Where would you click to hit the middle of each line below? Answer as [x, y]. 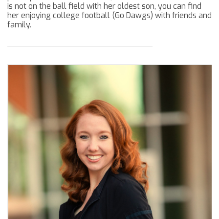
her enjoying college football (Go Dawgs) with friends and [109, 16]
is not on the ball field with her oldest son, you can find [104, 6]
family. [19, 25]
